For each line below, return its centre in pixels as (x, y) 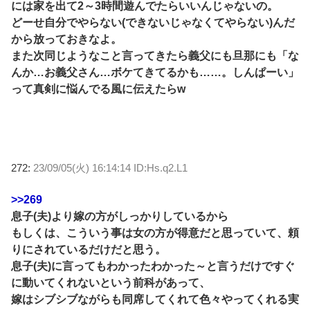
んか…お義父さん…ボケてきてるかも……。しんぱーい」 (155, 72)
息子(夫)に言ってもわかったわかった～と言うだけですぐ (153, 266)
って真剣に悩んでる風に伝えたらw (98, 89)
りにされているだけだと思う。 (89, 249)
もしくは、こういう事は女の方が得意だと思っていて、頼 (155, 232)
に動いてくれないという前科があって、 (111, 282)
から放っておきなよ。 (66, 39)
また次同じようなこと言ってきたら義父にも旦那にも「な (155, 55)
